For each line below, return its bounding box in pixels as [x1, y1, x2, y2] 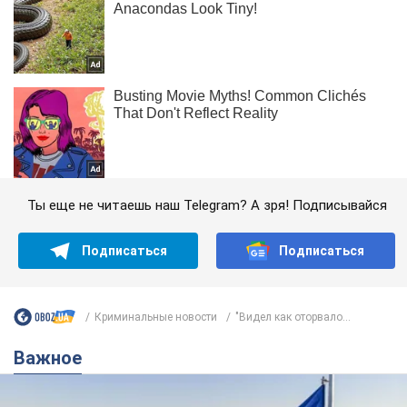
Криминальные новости [94, 310, 217, 323]
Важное [25, 347, 82, 370]
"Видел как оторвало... [235, 310, 351, 323]
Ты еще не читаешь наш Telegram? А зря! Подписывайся [26, 197, 387, 214]
